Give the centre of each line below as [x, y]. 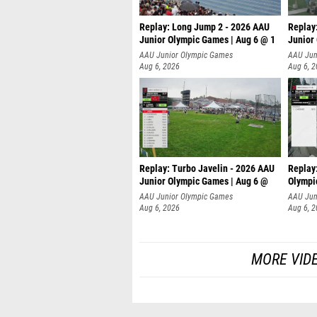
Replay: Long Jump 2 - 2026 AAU [204, 27]
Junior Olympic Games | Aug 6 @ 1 [207, 40]
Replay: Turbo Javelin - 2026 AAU [207, 169]
